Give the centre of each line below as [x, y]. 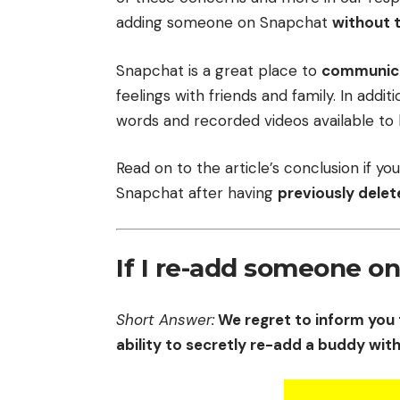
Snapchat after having [197, 193]
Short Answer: [165, 319]
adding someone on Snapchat [224, 23]
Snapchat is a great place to [219, 70]
